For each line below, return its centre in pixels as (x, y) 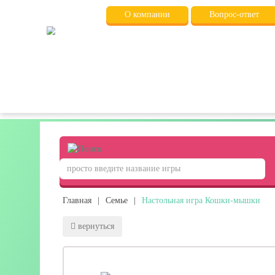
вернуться (96, 226)
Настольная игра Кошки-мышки (201, 200)
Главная (77, 200)
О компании (147, 14)
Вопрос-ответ (234, 14)
